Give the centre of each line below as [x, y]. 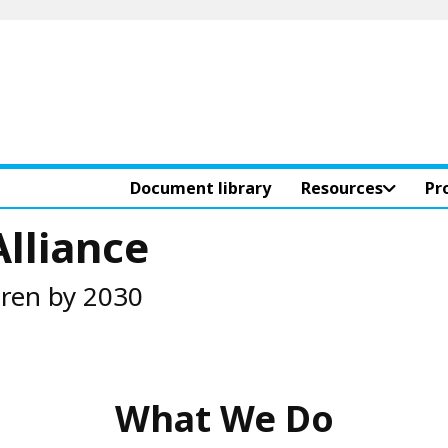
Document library [200, 188]
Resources [342, 188]
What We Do [224, 418]
